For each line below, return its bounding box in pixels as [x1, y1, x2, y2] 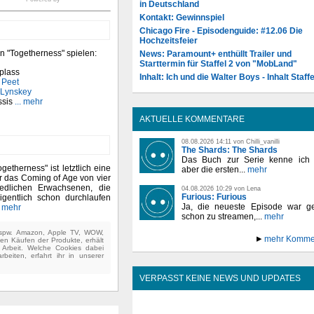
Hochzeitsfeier [139, 35, 198, 46]
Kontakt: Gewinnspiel [139, 12, 224, 22]
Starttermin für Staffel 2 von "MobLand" [139, 58, 297, 69]
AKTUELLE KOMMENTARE [139, 114, 245, 124]
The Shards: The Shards [182, 144, 278, 155]
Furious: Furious [182, 191, 247, 202]
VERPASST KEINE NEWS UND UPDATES [139, 273, 301, 283]
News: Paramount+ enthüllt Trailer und [139, 48, 292, 59]
